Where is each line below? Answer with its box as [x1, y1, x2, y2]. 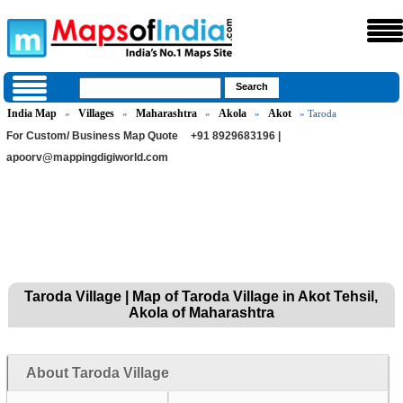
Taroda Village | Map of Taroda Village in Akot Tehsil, [24, 289, 379, 304]
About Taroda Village [25, 365, 169, 381]
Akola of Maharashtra [128, 305, 274, 320]
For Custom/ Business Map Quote [6, 130, 179, 142]
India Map [7, 107, 58, 120]
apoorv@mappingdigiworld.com [6, 151, 169, 164]
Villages [78, 107, 115, 120]
